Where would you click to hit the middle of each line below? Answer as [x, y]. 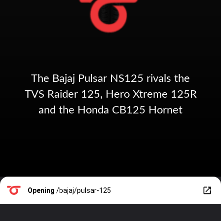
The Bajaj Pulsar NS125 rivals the [111, 78]
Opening [41, 191]
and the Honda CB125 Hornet [111, 110]
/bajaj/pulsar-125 [84, 191]
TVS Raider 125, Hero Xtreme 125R [110, 94]
